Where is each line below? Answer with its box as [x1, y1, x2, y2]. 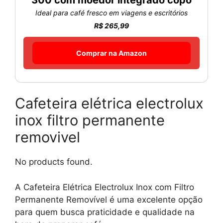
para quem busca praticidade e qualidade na [15, 207, 195, 217]
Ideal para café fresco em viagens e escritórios [35, 8, 188, 17]
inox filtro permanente [15, 111, 165, 129]
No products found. [15, 157, 93, 167]
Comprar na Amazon [76, 48, 147, 57]
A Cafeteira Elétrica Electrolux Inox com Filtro [15, 182, 194, 192]
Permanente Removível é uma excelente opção [15, 194, 203, 205]
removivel [15, 128, 80, 146]
